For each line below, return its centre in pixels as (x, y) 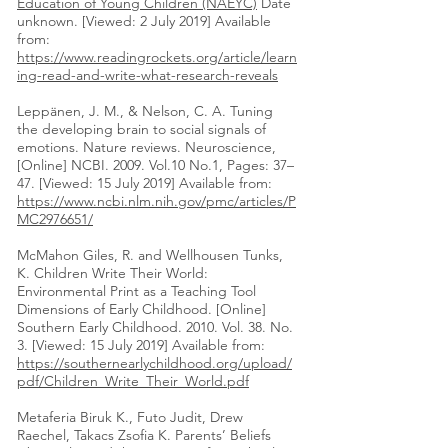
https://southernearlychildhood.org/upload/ (154, 363)
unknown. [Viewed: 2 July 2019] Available (144, 21)
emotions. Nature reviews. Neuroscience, (146, 147)
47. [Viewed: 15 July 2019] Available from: (144, 183)
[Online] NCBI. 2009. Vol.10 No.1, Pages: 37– (155, 165)
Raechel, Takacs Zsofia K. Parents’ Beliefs (144, 435)
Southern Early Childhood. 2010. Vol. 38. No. (155, 327)
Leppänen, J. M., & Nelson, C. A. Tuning (145, 111)
